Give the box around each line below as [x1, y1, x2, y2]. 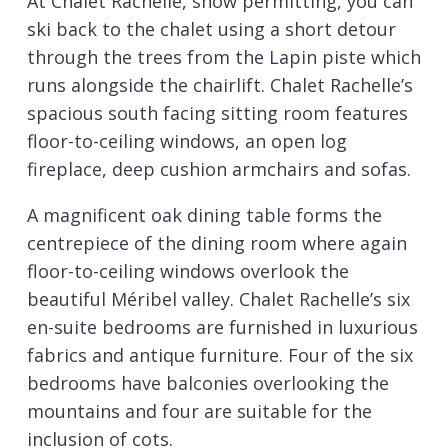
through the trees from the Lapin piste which [27, 45, 421, 70]
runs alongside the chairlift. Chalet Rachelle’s [27, 73, 413, 98]
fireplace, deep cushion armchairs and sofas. [27, 157, 411, 182]
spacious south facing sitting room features [27, 101, 408, 126]
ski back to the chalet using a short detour [27, 17, 396, 42]
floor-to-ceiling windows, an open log [27, 129, 347, 154]
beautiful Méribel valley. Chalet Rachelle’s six [27, 287, 410, 312]
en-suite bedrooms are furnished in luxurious [27, 315, 418, 340]
